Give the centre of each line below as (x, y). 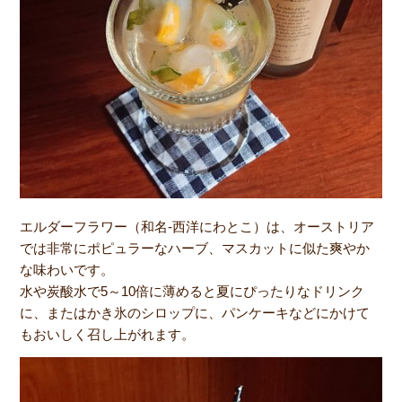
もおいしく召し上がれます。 (108, 335)
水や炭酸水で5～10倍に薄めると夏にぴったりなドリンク (192, 292)
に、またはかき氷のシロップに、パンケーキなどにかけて (195, 313)
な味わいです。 (67, 270)
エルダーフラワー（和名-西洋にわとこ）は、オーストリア (197, 227)
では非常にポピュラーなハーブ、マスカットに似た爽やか (195, 249)
